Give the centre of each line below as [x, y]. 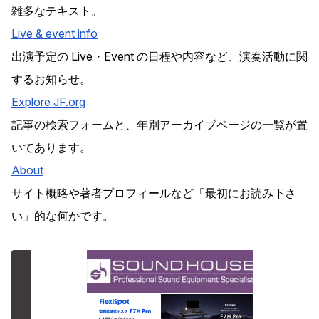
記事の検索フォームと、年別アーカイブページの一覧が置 [159, 125]
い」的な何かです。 [63, 216]
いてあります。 [51, 148]
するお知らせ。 [51, 79]
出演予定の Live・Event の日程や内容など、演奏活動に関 [159, 57]
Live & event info [54, 34]
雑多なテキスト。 [57, 11]
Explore [32, 102]
